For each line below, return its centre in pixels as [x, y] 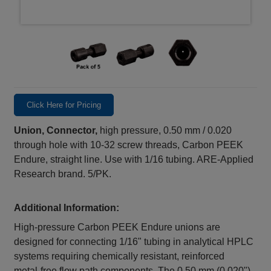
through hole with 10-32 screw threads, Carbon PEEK [129, 145]
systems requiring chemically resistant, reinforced [119, 256]
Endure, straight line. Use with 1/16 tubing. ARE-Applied [134, 160]
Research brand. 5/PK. [63, 174]
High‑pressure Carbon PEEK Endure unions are [117, 227]
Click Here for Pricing [64, 105]
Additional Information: [67, 208]
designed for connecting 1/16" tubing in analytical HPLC [134, 242]
